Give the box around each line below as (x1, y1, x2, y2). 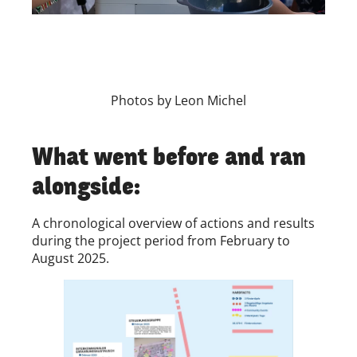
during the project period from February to (32, 231, 290, 249)
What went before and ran (32, 142, 306, 172)
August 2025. (32, 249, 109, 267)
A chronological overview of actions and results (32, 214, 315, 232)
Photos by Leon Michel (111, 91, 246, 109)
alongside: (32, 171, 139, 202)
